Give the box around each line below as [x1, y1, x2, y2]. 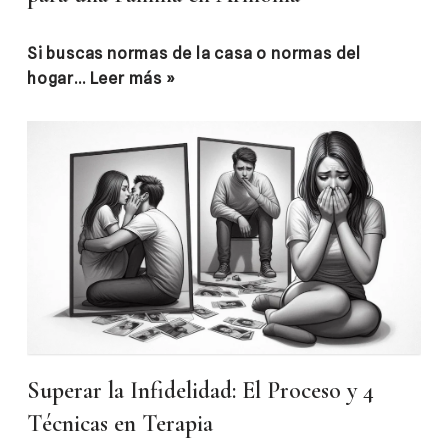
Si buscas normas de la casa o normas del [27, 44, 361, 63]
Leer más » [89, 69, 176, 88]
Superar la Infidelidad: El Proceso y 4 [27, 375, 374, 405]
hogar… [27, 69, 90, 88]
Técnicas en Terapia [27, 408, 213, 438]
